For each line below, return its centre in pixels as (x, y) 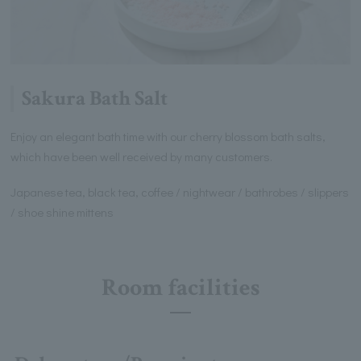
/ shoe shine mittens (62, 212)
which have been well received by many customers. (142, 156)
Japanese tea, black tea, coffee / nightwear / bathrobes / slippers (180, 192)
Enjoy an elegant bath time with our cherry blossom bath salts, (168, 136)
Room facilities (180, 288)
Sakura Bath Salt (95, 99)
